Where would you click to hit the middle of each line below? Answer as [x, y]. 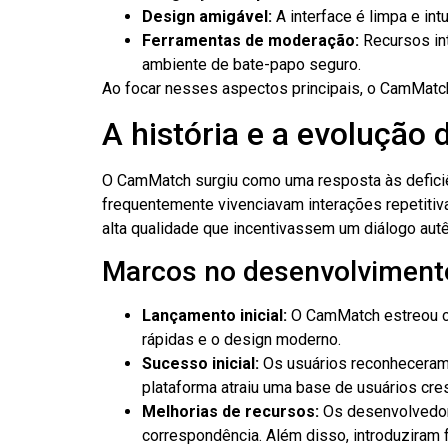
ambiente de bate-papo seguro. [251, 64]
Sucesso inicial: [200, 364]
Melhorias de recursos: [230, 412]
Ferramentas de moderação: [250, 40]
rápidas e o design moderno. [241, 340]
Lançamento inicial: [214, 316]
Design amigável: [207, 16]
